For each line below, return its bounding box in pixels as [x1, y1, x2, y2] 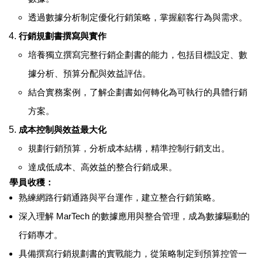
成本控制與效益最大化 [19, 125, 106, 135]
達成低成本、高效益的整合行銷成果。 [28, 163, 177, 173]
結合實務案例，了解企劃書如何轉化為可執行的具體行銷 [28, 88, 247, 98]
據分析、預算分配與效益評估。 [28, 69, 151, 79]
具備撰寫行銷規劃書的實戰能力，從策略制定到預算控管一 [19, 249, 247, 259]
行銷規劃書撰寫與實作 [19, 32, 106, 42]
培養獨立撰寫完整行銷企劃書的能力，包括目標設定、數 [28, 50, 247, 60]
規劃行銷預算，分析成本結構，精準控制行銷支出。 [28, 144, 230, 154]
